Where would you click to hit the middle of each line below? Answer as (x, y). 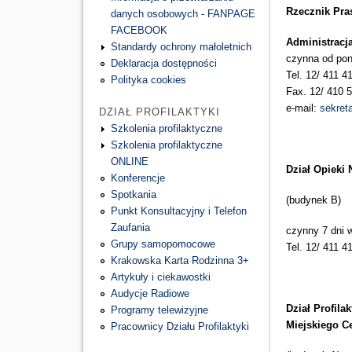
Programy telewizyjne (159, 310)
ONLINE (129, 161)
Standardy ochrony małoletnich (181, 47)
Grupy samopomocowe (163, 244)
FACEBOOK (139, 31)
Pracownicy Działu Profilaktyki (180, 326)
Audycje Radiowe (150, 293)
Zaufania (130, 227)
